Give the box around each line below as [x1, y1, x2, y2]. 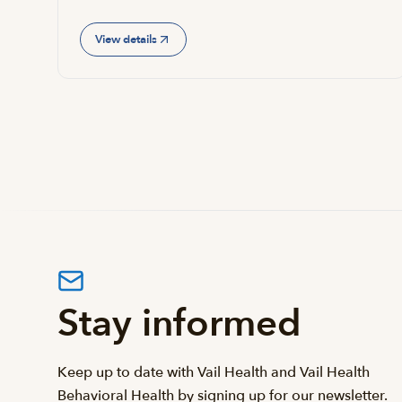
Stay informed [57, 298, 301, 349]
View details [95, 31, 157, 48]
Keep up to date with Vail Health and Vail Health [57, 363, 370, 382]
